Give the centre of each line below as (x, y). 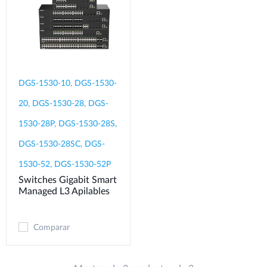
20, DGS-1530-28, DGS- (63, 104)
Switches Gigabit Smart (68, 180)
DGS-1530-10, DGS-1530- (68, 84)
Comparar (52, 228)
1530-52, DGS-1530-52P (65, 165)
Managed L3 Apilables (64, 192)
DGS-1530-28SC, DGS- (62, 145)
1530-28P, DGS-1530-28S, (68, 124)
